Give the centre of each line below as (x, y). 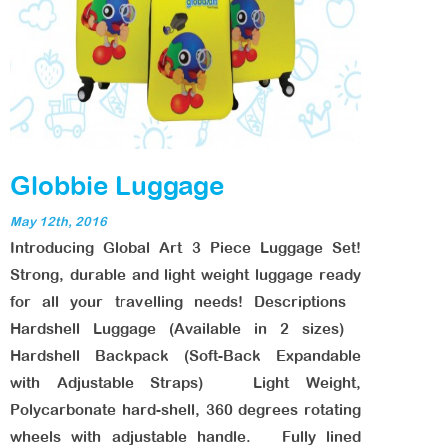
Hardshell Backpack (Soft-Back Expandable (185, 355)
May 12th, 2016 (58, 221)
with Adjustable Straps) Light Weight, (185, 382)
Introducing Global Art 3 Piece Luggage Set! (185, 247)
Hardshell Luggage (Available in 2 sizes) (185, 328)
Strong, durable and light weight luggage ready (185, 274)
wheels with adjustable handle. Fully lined (185, 436)
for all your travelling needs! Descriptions (185, 301)
